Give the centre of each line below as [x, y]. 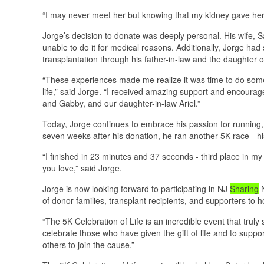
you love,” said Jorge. [82, 168]
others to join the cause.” [88, 244]
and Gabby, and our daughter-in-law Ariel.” [121, 103]
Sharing [244, 188]
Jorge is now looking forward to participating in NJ [136, 188]
